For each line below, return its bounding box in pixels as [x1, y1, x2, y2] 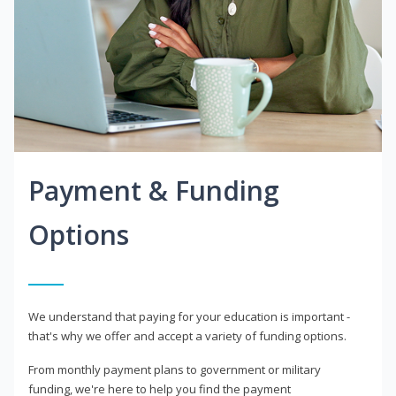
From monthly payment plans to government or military [28, 362, 321, 378]
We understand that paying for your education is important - [28, 308, 350, 325]
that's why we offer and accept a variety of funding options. [28, 328, 346, 345]
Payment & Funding [28, 172, 279, 209]
